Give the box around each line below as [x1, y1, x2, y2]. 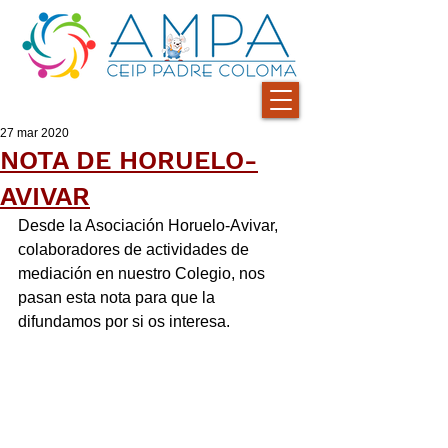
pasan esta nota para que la [18, 289, 219, 306]
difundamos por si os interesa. [18, 313, 230, 330]
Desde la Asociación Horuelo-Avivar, [18, 217, 282, 234]
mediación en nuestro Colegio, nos [18, 265, 269, 282]
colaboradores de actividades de [18, 241, 253, 258]
